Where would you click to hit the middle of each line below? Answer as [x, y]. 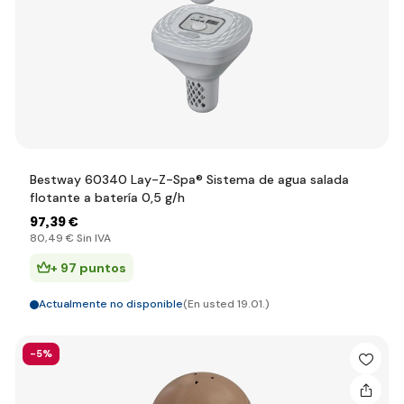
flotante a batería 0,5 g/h [107, 197]
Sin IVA [92, 238]
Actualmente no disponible [111, 304]
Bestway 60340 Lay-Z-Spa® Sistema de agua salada [189, 179]
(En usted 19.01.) [226, 304]
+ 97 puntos [88, 268]
